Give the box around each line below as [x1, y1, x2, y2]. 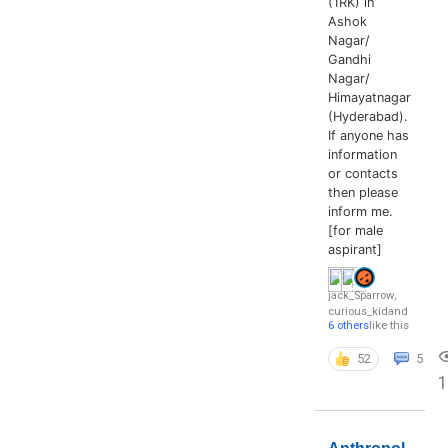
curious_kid [327, 305, 388, 319]
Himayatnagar [327, 90, 411, 106]
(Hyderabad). [327, 109, 408, 125]
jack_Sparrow [327, 289, 394, 303]
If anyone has [327, 128, 409, 144]
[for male [327, 223, 383, 239]
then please [327, 185, 398, 201]
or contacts [327, 166, 398, 182]
